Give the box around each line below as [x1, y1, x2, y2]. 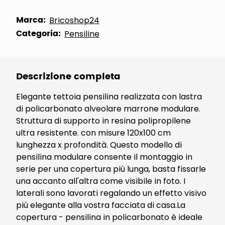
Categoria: [16, 27, 61, 40]
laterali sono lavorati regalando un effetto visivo [16, 187, 206, 199]
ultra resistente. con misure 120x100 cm [16, 127, 171, 139]
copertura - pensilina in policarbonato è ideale [16, 211, 202, 223]
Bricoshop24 [49, 15, 99, 26]
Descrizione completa [16, 69, 121, 84]
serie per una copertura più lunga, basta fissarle [16, 163, 206, 175]
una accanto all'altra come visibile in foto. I [16, 175, 185, 187]
